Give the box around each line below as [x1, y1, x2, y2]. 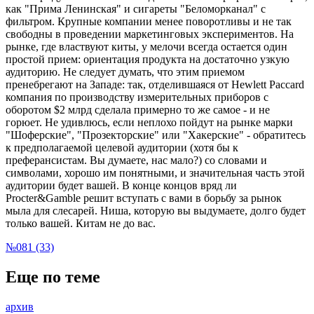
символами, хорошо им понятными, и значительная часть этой [6, 166, 305, 179]
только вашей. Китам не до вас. [6, 217, 156, 229]
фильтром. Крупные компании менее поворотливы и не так [6, 15, 292, 27]
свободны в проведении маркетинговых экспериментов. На [6, 27, 294, 40]
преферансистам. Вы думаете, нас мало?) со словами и [6, 153, 267, 166]
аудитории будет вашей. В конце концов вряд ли [6, 179, 237, 191]
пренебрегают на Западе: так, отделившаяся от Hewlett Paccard [6, 78, 304, 90]
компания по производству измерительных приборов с [6, 90, 268, 103]
